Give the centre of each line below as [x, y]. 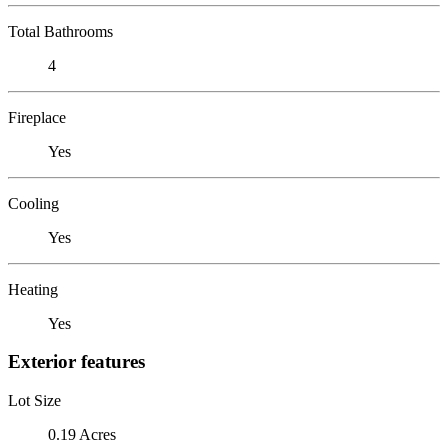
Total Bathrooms [60, 31]
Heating [33, 289]
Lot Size [34, 400]
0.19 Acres [82, 434]
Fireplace [37, 117]
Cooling [33, 203]
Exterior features [76, 362]
